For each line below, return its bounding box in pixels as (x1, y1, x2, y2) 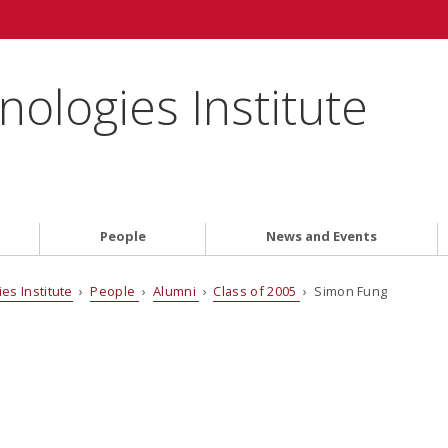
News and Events (266, 226, 378, 245)
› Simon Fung (299, 282, 388, 301)
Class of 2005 (213, 282, 300, 301)
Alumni (152, 282, 200, 301)
